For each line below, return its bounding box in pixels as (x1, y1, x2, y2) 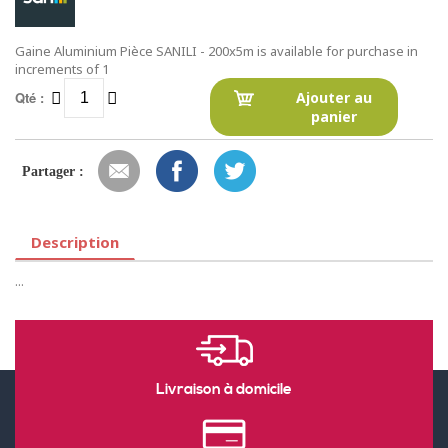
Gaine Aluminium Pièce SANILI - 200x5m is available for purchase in (15, 42, 418, 61)
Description (31, 232, 119, 253)
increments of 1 (15, 60, 109, 79)
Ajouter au (296, 88, 373, 108)
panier (311, 107, 358, 127)
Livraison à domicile (156, 380, 292, 400)
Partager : (22, 164, 84, 180)
